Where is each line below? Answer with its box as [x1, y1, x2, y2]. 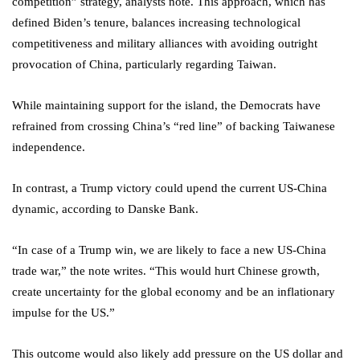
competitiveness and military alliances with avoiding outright [12, 36, 317, 50]
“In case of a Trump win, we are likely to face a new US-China [12, 243, 326, 256]
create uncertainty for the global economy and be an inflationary [12, 284, 335, 298]
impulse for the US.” [12, 305, 115, 319]
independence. [12, 140, 85, 153]
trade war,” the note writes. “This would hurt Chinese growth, [12, 264, 320, 277]
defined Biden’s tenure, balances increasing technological [12, 15, 301, 29]
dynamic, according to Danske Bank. [12, 202, 198, 215]
